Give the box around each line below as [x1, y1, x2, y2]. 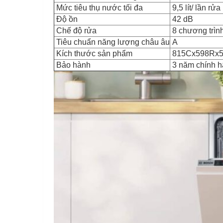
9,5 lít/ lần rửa [170, 3, 221, 12]
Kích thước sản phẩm [54, 49, 132, 58]
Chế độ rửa [54, 26, 97, 35]
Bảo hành [54, 61, 91, 70]
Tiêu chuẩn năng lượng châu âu [54, 38, 170, 47]
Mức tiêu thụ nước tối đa [54, 3, 143, 12]
